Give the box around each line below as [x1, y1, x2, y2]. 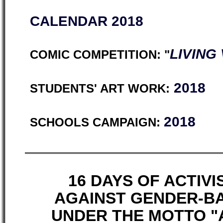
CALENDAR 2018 [30, 13, 143, 29]
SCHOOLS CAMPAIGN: [30, 116, 164, 129]
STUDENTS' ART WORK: [30, 82, 170, 95]
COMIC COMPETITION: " [30, 48, 170, 61]
